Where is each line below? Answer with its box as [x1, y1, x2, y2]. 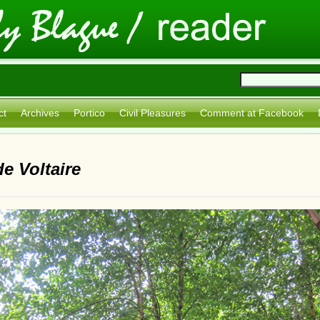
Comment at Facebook [200, 107, 304, 119]
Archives [21, 107, 59, 119]
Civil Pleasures [119, 107, 186, 119]
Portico [74, 107, 105, 119]
